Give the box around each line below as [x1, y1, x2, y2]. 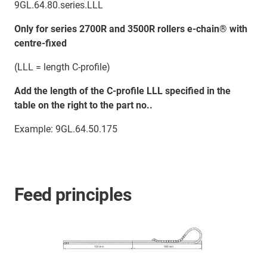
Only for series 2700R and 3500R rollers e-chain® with [14, 23, 247, 35]
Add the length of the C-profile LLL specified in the [14, 85, 231, 97]
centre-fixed [14, 38, 67, 49]
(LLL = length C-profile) [14, 61, 110, 73]
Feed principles [14, 184, 131, 206]
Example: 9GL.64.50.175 [14, 123, 117, 135]
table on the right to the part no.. [14, 100, 153, 111]
